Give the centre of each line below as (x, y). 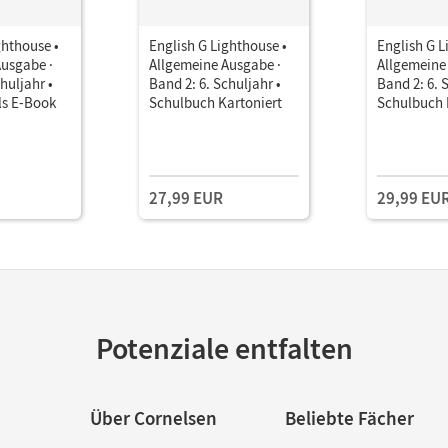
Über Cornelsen (153, 418)
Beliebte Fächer (349, 418)
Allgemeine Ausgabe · (215, 64)
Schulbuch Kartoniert (215, 102)
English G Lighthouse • (218, 45)
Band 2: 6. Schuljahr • (215, 83)
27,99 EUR (186, 198)
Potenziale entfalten (224, 348)
